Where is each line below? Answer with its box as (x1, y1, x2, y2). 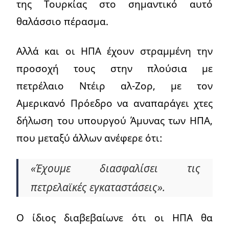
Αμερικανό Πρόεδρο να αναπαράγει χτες (16, 96, 213, 110)
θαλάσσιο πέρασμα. (16, 14, 108, 29)
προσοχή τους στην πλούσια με (16, 61, 213, 76)
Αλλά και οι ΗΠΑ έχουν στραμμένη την (16, 44, 213, 58)
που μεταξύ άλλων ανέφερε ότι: (16, 131, 163, 145)
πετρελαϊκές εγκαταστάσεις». (31, 180, 165, 195)
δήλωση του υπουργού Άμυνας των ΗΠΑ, (16, 113, 213, 128)
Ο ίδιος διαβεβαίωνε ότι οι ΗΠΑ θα (16, 211, 213, 225)
